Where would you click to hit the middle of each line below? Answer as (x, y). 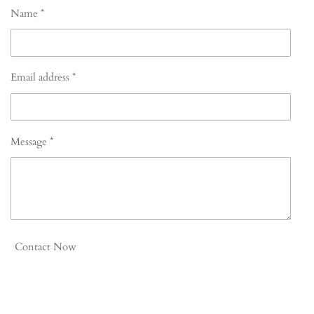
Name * (27, 13)
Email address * (43, 77)
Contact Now (46, 247)
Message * (32, 141)
